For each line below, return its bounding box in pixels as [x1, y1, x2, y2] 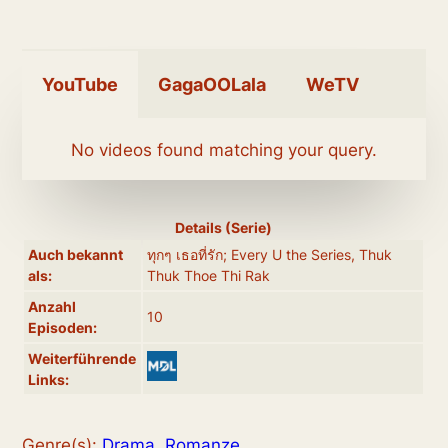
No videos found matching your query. [71, 139, 377, 160]
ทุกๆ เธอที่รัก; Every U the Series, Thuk [147, 245, 393, 263]
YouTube [42, 73, 119, 95]
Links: [28, 370, 70, 388]
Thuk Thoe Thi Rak [147, 266, 271, 284]
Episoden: [28, 318, 98, 336]
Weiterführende [28, 349, 137, 367]
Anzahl [28, 297, 77, 315]
